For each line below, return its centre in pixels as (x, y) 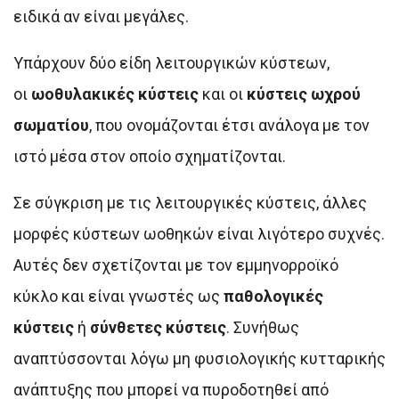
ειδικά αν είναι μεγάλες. (101, 17)
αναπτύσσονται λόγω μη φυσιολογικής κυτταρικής (199, 359)
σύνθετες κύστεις (158, 328)
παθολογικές (273, 297)
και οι (223, 94)
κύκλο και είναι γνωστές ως (118, 297)
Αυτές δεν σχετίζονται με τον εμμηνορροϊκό (176, 265)
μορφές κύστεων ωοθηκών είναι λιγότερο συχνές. (199, 234)
